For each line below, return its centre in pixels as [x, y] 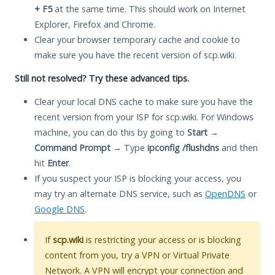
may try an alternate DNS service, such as [120, 193]
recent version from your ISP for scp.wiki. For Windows [144, 117]
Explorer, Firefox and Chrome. [95, 24]
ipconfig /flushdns [183, 147]
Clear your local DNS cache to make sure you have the [144, 101]
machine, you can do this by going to [111, 132]
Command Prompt [72, 147]
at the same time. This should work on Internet [149, 9]
